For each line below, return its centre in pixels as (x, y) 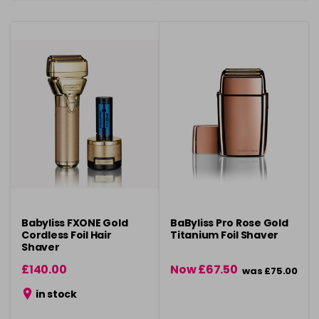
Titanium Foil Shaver (224, 235)
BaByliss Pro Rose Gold (229, 223)
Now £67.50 (204, 270)
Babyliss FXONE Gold (75, 223)
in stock (55, 294)
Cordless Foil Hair (67, 235)
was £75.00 (270, 271)
